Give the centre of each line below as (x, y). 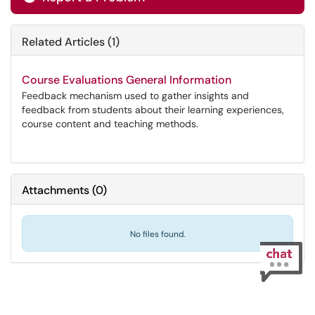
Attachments (56, 190)
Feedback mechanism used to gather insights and (135, 96)
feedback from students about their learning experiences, (153, 110)
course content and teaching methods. (110, 124)
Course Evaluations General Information (127, 80)
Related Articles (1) (71, 42)
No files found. (157, 234)
